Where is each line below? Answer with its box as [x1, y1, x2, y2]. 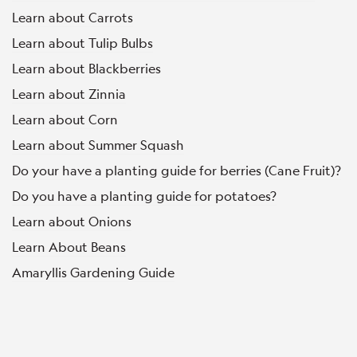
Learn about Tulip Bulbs [12, 33, 153, 51]
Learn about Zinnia [12, 84, 126, 102]
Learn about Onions [12, 212, 131, 229]
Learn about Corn [12, 110, 118, 127]
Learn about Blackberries [12, 59, 161, 76]
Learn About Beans [12, 237, 126, 255]
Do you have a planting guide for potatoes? [12, 186, 277, 204]
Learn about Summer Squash [12, 135, 184, 153]
